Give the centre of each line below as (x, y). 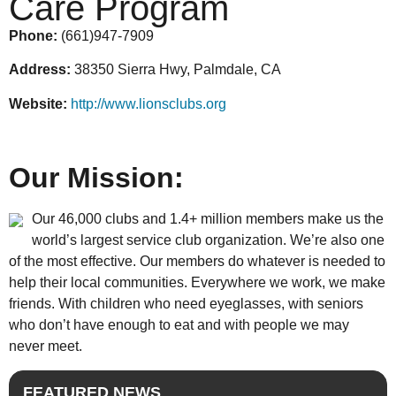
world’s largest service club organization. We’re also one (208, 240)
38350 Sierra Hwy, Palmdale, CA (178, 70)
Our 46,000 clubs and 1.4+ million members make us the (208, 219)
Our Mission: (96, 178)
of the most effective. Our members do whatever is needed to (197, 262)
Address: (42, 70)
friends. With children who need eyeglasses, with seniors (186, 304)
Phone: (35, 35)
